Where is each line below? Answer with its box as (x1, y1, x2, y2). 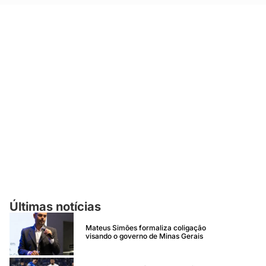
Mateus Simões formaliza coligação (85, 223, 206, 232)
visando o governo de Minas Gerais (85, 231, 203, 240)
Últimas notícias (9, 199, 101, 214)
